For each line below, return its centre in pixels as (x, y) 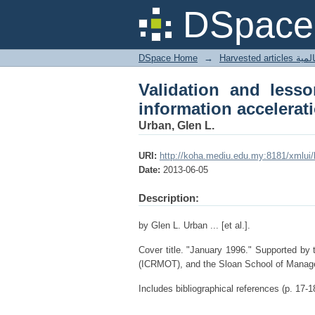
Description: (169, 198)
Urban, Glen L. (176, 126)
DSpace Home (168, 58)
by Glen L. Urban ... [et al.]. (194, 225)
